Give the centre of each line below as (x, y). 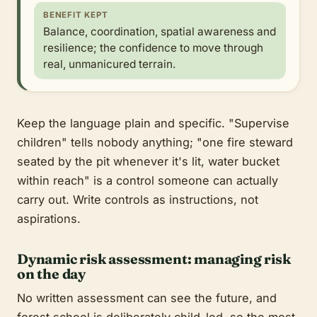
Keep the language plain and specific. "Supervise (153, 123)
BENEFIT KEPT (75, 15)
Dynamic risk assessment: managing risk (154, 259)
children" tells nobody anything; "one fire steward (155, 142)
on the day (52, 274)
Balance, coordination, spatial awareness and (159, 32)
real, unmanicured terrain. (109, 64)
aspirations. (49, 218)
